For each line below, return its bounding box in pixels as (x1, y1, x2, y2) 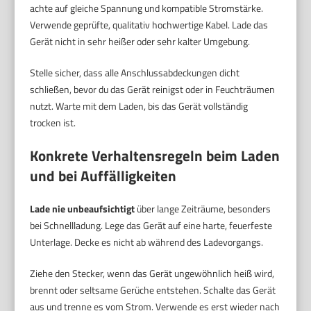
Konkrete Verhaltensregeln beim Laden (30, 144, 280, 167)
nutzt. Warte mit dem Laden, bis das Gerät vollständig (30, 99, 249, 114)
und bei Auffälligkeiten (30, 165, 177, 187)
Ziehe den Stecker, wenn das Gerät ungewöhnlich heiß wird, (30, 266, 275, 281)
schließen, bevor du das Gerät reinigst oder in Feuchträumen (30, 82, 276, 97)
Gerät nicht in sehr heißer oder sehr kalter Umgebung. (30, 34, 251, 49)
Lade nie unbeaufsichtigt (30, 201, 135, 217)
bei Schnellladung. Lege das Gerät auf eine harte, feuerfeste (30, 218, 273, 233)
